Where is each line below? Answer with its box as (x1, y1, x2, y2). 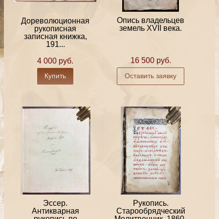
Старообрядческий (116, 206, 185, 215)
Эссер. (43, 198, 67, 207)
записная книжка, (23, 32, 87, 41)
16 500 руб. (130, 56, 171, 65)
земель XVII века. (119, 24, 182, 33)
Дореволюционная (21, 17, 89, 25)
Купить (44, 72, 66, 80)
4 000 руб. (37, 57, 73, 66)
